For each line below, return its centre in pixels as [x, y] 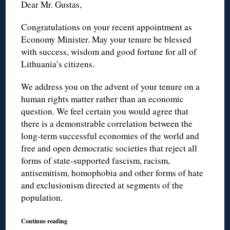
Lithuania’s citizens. [58, 64]
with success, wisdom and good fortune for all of [109, 51]
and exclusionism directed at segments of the [102, 185]
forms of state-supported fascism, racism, [96, 160]
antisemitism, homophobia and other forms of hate [112, 172]
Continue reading [44, 221]
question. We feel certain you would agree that [105, 111]
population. [42, 197]
